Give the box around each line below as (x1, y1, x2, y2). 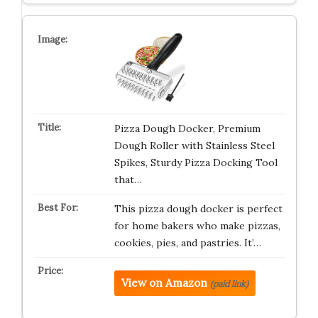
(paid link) (209, 278, 248, 289)
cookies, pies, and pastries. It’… (114, 236, 261, 249)
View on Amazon (121, 276, 207, 290)
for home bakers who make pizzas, (114, 219, 280, 232)
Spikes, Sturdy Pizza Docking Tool (114, 156, 278, 169)
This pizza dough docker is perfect (114, 202, 283, 215)
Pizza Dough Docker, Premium (114, 122, 261, 135)
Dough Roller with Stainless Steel (114, 139, 275, 152)
